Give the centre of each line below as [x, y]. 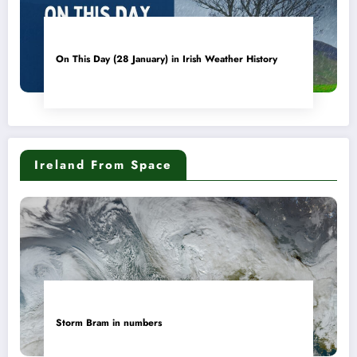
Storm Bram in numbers [109, 323]
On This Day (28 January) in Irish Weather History [167, 59]
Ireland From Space [103, 165]
